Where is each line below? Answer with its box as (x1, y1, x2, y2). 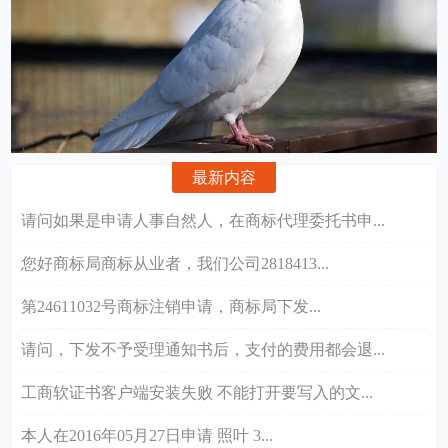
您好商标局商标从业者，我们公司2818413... (21, 254, 329, 272)
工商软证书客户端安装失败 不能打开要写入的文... (21, 383, 373, 401)
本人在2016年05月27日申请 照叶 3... (21, 426, 273, 444)
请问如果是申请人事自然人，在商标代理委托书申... (21, 211, 385, 229)
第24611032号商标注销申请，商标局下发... (21, 297, 321, 315)
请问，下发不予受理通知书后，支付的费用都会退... (21, 340, 385, 358)
